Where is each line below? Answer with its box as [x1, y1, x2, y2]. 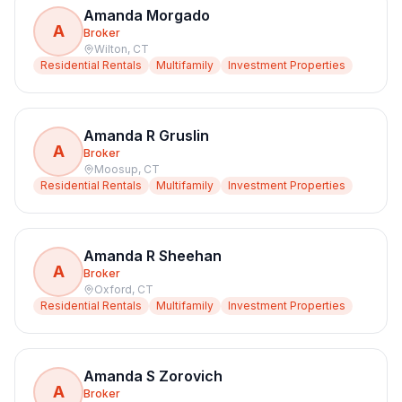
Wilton [94, 42, 127, 56]
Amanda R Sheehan [83, 247, 222, 265]
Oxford [94, 283, 132, 296]
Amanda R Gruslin [83, 127, 209, 144]
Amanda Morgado [83, 6, 210, 24]
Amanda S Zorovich [83, 367, 223, 385]
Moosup [94, 162, 138, 176]
